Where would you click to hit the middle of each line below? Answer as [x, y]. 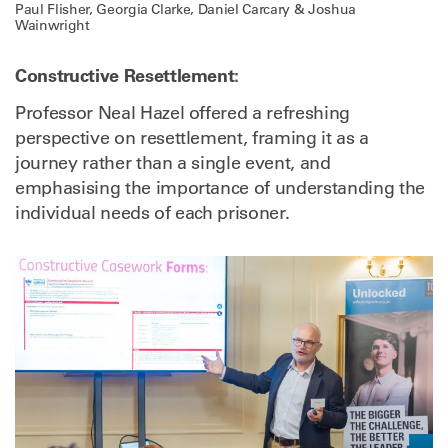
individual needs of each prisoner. [152, 213]
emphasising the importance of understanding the [220, 188]
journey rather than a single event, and [173, 163]
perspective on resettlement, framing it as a [192, 138]
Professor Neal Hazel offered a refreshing [182, 113]
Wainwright [52, 25]
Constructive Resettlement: [127, 76]
